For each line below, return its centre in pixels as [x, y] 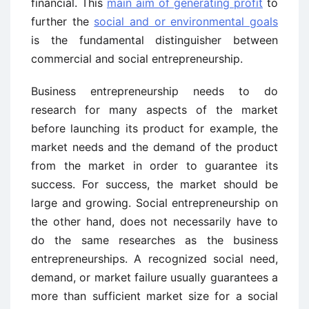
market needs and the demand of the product [154, 147]
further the [63, 22]
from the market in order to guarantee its [154, 166]
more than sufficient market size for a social [154, 296]
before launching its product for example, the [154, 129]
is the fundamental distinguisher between [154, 40]
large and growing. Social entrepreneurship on [154, 203]
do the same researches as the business [154, 240]
